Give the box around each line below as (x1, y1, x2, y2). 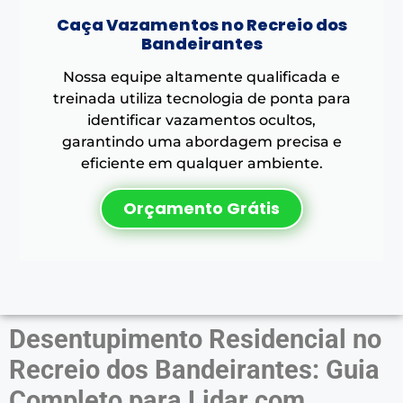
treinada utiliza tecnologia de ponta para (52, 89, 351, 107)
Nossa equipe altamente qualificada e (63, 67, 340, 85)
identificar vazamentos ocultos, (87, 111, 316, 129)
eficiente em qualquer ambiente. (80, 154, 323, 172)
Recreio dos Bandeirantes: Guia (9, 354, 380, 385)
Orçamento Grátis (123, 196, 280, 219)
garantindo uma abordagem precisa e (61, 132, 342, 150)
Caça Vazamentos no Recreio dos (56, 13, 347, 36)
